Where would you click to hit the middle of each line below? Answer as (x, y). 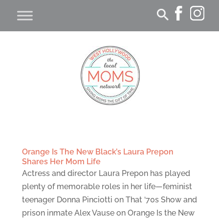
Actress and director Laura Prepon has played (106, 173)
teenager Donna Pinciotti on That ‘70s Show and (109, 200)
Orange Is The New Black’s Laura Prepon (98, 152)
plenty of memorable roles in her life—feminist (107, 186)
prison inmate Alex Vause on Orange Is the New (108, 213)
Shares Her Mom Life (61, 162)
